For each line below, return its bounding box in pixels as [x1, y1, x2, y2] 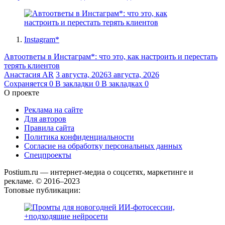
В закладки [55, 79, 93, 88]
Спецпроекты [24, 150, 71, 159]
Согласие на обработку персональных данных [24, 141, 182, 150]
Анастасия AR [4, 70, 54, 79]
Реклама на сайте [24, 105, 83, 114]
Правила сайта [24, 123, 74, 132]
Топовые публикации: [4, 185, 80, 194]
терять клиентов [4, 61, 60, 70]
